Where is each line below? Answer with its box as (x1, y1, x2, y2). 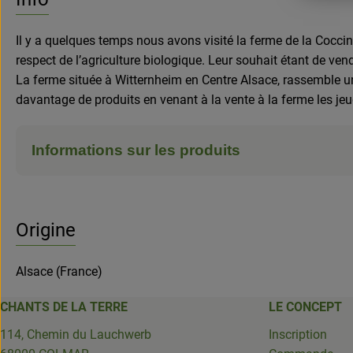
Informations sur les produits (32, 141, 240, 158)
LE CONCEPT (269, 299, 342, 314)
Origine (16, 218, 76, 241)
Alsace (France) (16, 263, 102, 279)
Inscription (269, 326, 327, 342)
